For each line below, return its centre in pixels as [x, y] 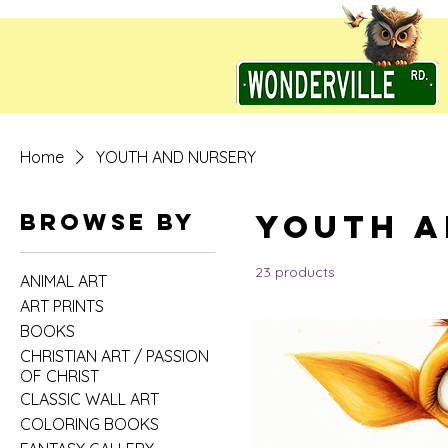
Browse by [108, 222]
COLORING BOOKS [89, 424]
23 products [295, 272]
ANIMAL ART [63, 281]
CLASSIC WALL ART [89, 399]
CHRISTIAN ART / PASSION [114, 356]
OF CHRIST [59, 376]
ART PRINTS [62, 306]
